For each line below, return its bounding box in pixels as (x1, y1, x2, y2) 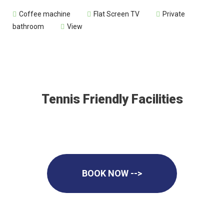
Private (162, 9, 185, 18)
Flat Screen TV (93, 9, 139, 18)
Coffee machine (19, 9, 70, 18)
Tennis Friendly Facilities (41, 91, 183, 106)
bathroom (12, 22, 44, 30)
